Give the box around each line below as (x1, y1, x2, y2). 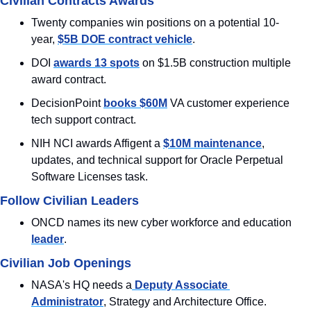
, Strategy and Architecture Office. (103, 295, 267, 308)
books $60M (103, 96, 167, 109)
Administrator (31, 295, 103, 308)
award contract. (31, 73, 106, 85)
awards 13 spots (53, 56, 140, 69)
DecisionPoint (31, 96, 103, 109)
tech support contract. (31, 113, 136, 126)
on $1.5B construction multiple (140, 56, 291, 69)
